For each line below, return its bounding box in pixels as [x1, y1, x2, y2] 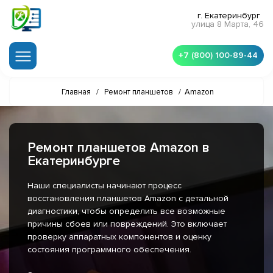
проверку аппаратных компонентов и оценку [27, 232, 211, 243]
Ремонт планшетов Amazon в [27, 140, 210, 157]
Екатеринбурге [27, 153, 120, 170]
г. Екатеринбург [197, 10, 260, 21]
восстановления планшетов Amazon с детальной [27, 193, 229, 204]
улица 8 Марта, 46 [191, 19, 264, 30]
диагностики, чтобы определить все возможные [27, 206, 225, 217]
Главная [61, 87, 91, 97]
